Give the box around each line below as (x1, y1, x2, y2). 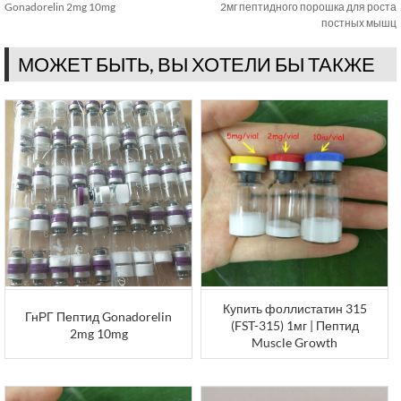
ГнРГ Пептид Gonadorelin (25, 309, 173, 325)
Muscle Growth (252, 335, 338, 351)
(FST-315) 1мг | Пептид (230, 318, 359, 334)
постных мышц (321, 16, 397, 30)
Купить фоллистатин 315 (222, 301, 367, 317)
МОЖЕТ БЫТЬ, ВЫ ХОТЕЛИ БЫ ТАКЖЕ (18, 52, 375, 76)
